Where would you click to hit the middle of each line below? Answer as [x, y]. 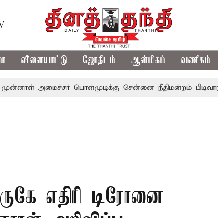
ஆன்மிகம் [148, 60]
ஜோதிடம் [99, 60]
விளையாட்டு [45, 60]
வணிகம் [196, 60]
